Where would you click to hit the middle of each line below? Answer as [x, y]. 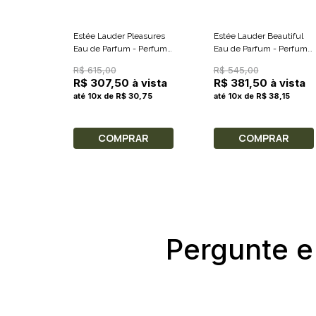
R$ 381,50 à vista [259, 83]
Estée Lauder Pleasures [119, 36]
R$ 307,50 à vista [120, 83]
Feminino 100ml [104, 62]
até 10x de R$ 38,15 [251, 96]
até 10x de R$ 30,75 [113, 96]
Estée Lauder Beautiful [258, 36]
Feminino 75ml [242, 62]
